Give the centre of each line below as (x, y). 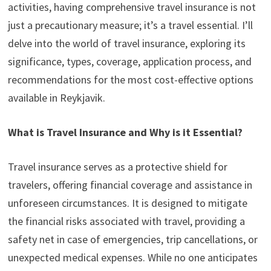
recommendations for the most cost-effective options (130, 80)
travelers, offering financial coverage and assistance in (130, 185)
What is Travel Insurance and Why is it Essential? (125, 132)
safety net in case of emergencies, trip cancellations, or (132, 240)
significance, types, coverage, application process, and (129, 62)
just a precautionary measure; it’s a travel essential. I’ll (130, 25)
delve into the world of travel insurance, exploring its (126, 44)
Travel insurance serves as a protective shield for (117, 167)
